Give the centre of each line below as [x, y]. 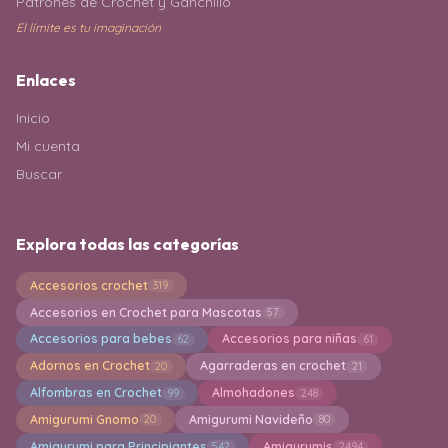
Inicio [33, 118]
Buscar [39, 174]
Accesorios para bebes [100, 339]
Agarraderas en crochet [272, 366]
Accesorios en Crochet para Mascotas [145, 312]
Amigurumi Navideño [250, 419]
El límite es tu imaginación [88, 28]
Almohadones [253, 392]
